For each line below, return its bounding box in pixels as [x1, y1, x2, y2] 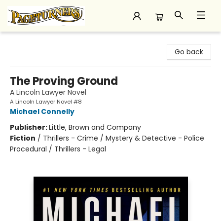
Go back [175, 47, 203, 57]
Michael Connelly [10, 107, 74, 116]
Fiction [10, 133, 36, 143]
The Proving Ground [10, 74, 118, 89]
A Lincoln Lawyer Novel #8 [10, 98, 82, 106]
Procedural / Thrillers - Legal [10, 144, 106, 154]
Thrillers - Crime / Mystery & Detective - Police [43, 133, 204, 143]
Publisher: [10, 122, 49, 132]
